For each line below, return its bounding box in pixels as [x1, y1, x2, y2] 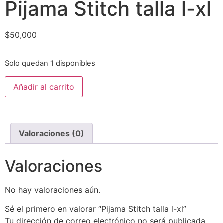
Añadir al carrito [13, 81, 74, 92]
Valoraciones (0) [19, 128, 84, 138]
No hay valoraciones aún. [5, 184, 100, 195]
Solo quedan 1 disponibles [5, 59, 95, 68]
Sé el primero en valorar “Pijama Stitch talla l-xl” [5, 204, 186, 214]
